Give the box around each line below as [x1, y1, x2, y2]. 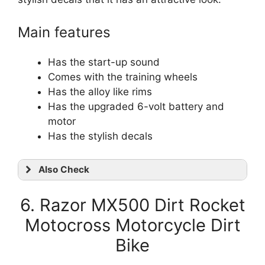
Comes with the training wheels [48, 71, 198, 83]
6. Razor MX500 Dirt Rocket [20, 195, 245, 215]
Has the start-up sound [48, 56, 160, 68]
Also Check [38, 163, 89, 175]
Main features [18, 24, 111, 41]
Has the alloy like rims [48, 86, 152, 98]
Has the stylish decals [48, 130, 153, 142]
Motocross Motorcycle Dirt [24, 215, 241, 235]
